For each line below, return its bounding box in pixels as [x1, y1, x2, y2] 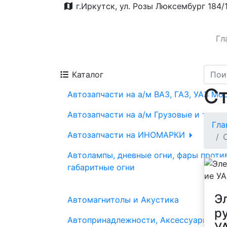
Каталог [69, 69, 103, 80]
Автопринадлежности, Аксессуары [67, 215, 211, 225]
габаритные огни [67, 162, 135, 172]
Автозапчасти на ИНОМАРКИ [67, 130, 187, 140]
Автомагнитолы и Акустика [67, 195, 179, 205]
